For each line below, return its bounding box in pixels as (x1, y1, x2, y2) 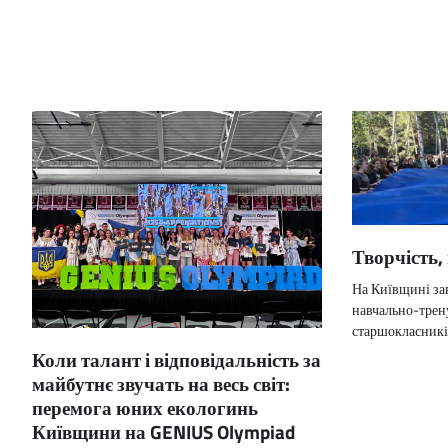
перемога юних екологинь (32, 393, 258, 422)
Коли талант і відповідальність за (32, 345, 321, 374)
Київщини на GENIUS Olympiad (32, 417, 295, 446)
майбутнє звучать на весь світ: (32, 369, 290, 398)
